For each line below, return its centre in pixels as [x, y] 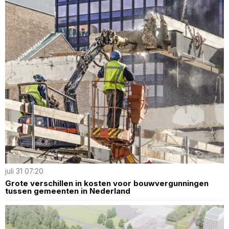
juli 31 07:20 [24, 171]
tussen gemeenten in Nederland [68, 191]
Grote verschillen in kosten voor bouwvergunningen [107, 184]
